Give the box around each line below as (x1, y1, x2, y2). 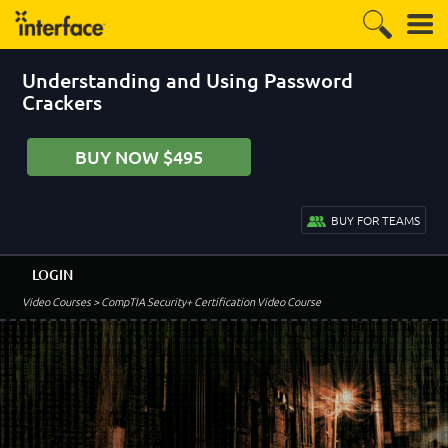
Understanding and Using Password (22, 67, 354, 93)
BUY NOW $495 (75, 145, 204, 168)
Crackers (22, 89, 103, 115)
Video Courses (22, 293, 92, 309)
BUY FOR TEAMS (330, 212, 420, 228)
